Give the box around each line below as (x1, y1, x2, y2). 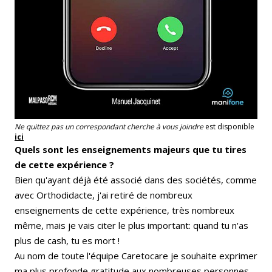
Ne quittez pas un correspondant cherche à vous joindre (15, 121, 205, 132)
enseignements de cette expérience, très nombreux (15, 204, 234, 217)
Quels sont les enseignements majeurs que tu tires (15, 143, 246, 156)
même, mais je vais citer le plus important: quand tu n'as (15, 219, 248, 232)
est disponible (205, 121, 254, 132)
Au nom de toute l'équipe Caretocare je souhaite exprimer (15, 250, 257, 262)
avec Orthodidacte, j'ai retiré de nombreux (15, 189, 192, 202)
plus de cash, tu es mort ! (15, 234, 120, 247)
